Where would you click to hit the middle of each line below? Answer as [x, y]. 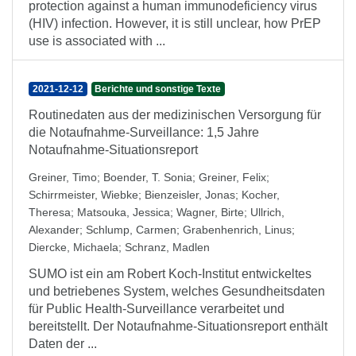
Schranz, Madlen [167, 247]
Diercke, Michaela [74, 247]
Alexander [54, 230]
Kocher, [261, 195]
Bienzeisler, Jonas [190, 195]
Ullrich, [267, 212]
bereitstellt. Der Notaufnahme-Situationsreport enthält [178, 326]
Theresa [50, 212]
